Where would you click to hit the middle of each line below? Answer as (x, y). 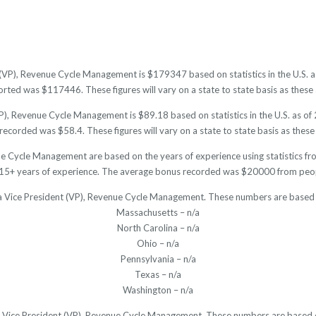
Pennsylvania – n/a (158, 259)
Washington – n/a (158, 290)
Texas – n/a (158, 275)
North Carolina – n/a (158, 228)
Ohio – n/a (158, 244)
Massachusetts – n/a (158, 213)
